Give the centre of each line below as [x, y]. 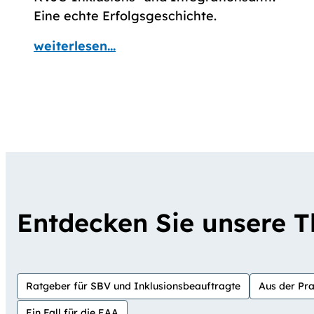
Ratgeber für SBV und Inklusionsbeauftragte [133, 286]
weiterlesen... [75, 46]
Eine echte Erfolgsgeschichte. [125, 16]
